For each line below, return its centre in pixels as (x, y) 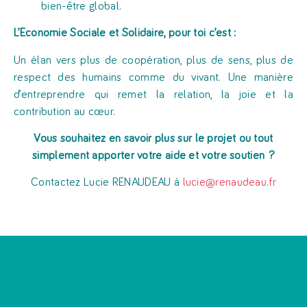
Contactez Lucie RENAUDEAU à (107, 183)
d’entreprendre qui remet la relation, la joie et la (153, 95)
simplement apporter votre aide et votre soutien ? (153, 156)
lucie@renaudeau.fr (229, 183)
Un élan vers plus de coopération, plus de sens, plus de (153, 60)
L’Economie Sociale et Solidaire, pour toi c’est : (125, 34)
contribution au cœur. (65, 112)
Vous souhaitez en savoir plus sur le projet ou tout (153, 138)
